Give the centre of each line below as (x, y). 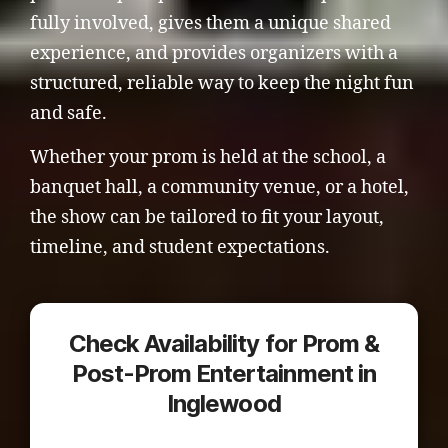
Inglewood (224, 403)
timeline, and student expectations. (180, 247)
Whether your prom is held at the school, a (208, 157)
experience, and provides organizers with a (214, 53)
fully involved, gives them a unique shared (210, 23)
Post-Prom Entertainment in (224, 373)
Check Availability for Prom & (224, 343)
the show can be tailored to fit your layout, (207, 217)
